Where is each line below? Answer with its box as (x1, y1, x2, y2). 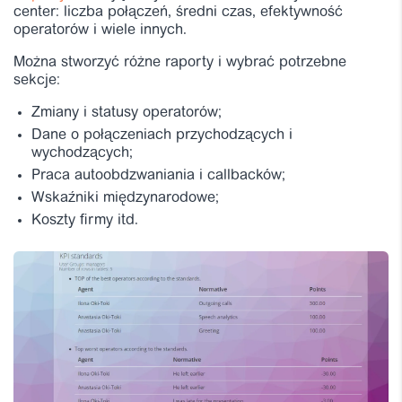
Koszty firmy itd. (31, 213, 138, 228)
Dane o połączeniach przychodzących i (31, 127, 293, 143)
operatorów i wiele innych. (13, 22, 187, 38)
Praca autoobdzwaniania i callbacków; (31, 168, 285, 183)
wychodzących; (31, 145, 133, 161)
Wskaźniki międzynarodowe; (31, 190, 219, 205)
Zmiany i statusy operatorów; (31, 105, 222, 120)
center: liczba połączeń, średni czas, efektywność (13, 4, 343, 20)
